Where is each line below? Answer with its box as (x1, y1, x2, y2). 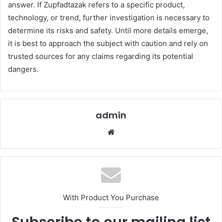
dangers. (8, 64, 39, 74)
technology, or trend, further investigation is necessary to (8, 12, 210, 22)
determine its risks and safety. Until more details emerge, (8, 25, 208, 35)
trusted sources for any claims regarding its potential (8, 51, 193, 61)
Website (116, 126, 145, 136)
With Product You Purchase (63, 192, 159, 202)
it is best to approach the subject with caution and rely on (8, 38, 208, 48)
